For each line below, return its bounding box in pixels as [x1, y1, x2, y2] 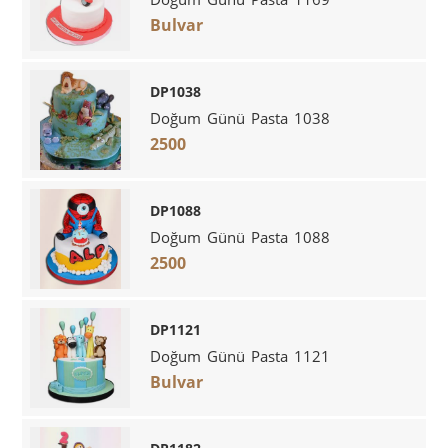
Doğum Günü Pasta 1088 [150, 226, 331, 247]
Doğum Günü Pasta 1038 [150, 107, 331, 128]
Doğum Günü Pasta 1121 [150, 345, 331, 366]
